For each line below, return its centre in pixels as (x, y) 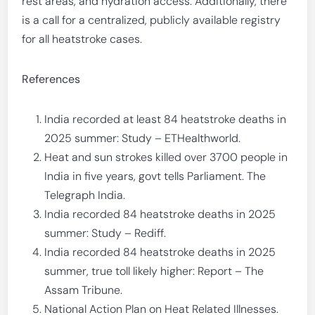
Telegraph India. (85, 195)
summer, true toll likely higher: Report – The (154, 271)
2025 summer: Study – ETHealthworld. (143, 138)
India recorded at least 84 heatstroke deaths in (166, 119)
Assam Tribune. (84, 290)
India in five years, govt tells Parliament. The (155, 176)
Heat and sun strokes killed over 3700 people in (166, 157)
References (51, 79)
